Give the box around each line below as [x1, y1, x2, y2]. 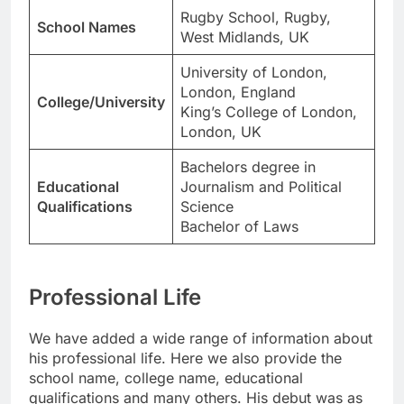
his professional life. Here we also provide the [29, 349, 342, 368]
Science [180, 197, 234, 216]
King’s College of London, [180, 103, 357, 122]
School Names [37, 18, 136, 37]
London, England [180, 83, 296, 102]
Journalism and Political [180, 178, 342, 197]
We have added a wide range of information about [29, 329, 372, 348]
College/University [37, 93, 165, 112]
